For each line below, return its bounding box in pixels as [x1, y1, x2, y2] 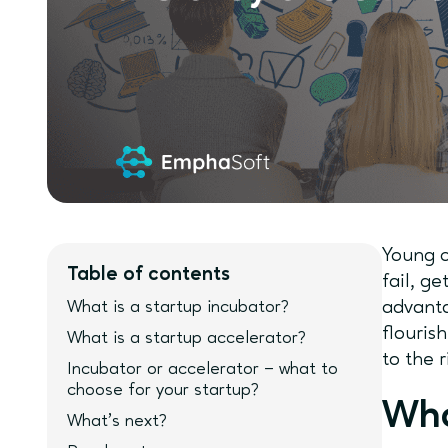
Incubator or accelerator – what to [67, 360, 338, 378]
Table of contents [67, 265, 230, 285]
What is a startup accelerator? [67, 329, 312, 347]
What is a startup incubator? [67, 298, 295, 316]
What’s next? [67, 412, 167, 430]
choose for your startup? [67, 381, 265, 399]
